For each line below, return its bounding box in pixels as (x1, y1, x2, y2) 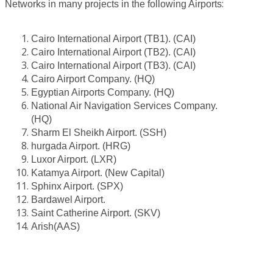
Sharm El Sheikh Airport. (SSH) (31, 127, 166, 138)
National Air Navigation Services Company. (31, 100, 218, 111)
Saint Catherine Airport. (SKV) (31, 207, 160, 218)
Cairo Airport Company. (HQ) (31, 73, 155, 84)
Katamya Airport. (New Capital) (31, 167, 165, 178)
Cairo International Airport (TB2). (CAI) (31, 46, 196, 57)
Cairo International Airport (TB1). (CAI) (31, 33, 196, 44)
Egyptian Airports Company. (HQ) (31, 87, 174, 97)
